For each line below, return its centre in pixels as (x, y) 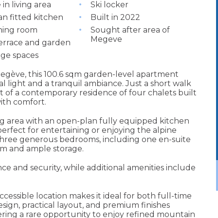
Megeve (107, 39)
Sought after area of (130, 30)
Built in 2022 (116, 18)
